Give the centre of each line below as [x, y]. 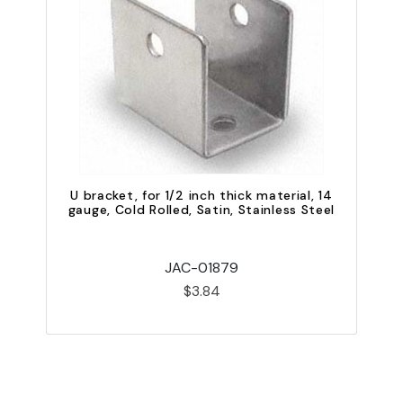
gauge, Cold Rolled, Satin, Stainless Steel [201, 209]
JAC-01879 [201, 267]
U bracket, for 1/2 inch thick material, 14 [201, 195]
